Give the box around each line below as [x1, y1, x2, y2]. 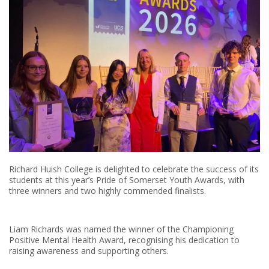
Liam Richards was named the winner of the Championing [9, 223, 234, 235]
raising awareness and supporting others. [9, 244, 169, 256]
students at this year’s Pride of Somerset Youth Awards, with [9, 174, 244, 186]
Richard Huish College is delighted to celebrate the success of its [9, 163, 259, 175]
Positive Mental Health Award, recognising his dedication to [9, 234, 240, 246]
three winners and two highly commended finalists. [9, 184, 206, 196]
